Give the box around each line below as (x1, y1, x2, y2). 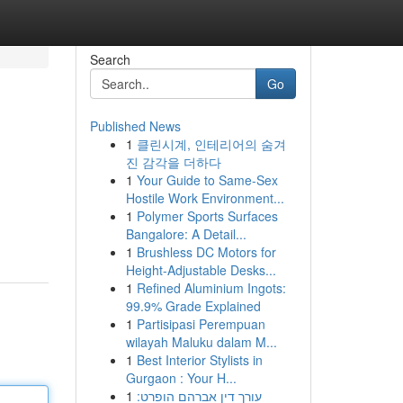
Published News (89, 117, 181, 135)
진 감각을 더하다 (125, 153, 221, 171)
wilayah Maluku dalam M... (125, 333, 277, 351)
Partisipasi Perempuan (136, 315, 265, 333)
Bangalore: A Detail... (125, 225, 246, 243)
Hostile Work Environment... (125, 189, 284, 207)
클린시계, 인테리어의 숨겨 (136, 135, 286, 153)
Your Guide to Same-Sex (136, 171, 278, 189)
